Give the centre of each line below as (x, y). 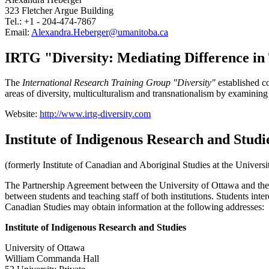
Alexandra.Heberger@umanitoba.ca (100, 32)
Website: (22, 114)
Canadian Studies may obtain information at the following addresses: (134, 207)
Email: (18, 32)
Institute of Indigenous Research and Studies (95, 228)
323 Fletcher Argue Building (59, 10)
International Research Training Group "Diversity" (118, 83)
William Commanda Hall (52, 259)
